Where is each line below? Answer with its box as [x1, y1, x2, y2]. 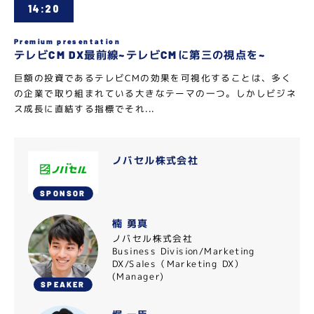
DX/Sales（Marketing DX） [111, 257, 245, 271]
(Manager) [111, 269, 165, 282]
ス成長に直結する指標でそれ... [13, 102, 155, 115]
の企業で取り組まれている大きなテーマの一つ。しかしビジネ [13, 86, 297, 100]
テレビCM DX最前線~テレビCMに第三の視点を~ [14, 48, 266, 62]
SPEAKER [40, 279, 86, 289]
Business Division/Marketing [111, 244, 256, 258]
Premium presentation [14, 36, 121, 46]
